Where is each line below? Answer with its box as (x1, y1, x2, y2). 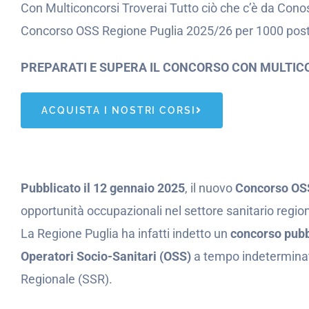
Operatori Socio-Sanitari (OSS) (21, 249, 191, 263)
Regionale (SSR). (21, 272, 112, 286)
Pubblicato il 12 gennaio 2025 (21, 181, 185, 195)
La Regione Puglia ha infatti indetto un (21, 226, 230, 241)
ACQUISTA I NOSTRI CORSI (41, 105, 196, 116)
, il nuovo (185, 181, 235, 195)
